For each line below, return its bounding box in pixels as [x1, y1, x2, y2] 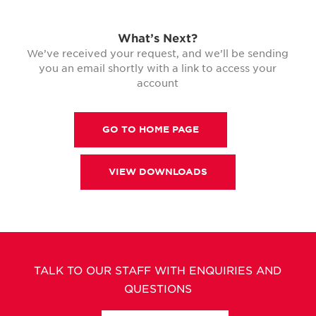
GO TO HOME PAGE [102, 124, 200, 135]
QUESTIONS [123, 283, 192, 296]
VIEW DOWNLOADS [108, 166, 207, 177]
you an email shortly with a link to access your [39, 63, 277, 74]
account [137, 78, 179, 89]
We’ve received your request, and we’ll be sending [27, 48, 289, 59]
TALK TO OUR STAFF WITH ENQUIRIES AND [34, 265, 282, 277]
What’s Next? [118, 32, 198, 45]
